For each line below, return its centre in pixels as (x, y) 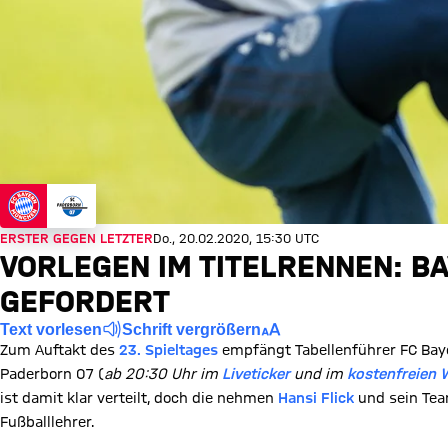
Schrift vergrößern (191, 329)
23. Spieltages (168, 350)
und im (318, 374)
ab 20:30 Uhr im (163, 374)
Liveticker (256, 374)
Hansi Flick (316, 398)
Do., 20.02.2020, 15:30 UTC (236, 238)
